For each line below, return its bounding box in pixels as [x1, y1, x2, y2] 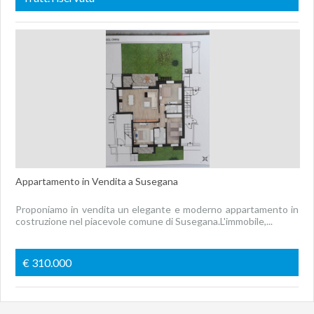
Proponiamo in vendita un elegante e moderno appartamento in [15, 203, 299, 215]
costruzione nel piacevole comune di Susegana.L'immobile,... [15, 215, 273, 227]
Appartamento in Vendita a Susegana [15, 175, 178, 187]
